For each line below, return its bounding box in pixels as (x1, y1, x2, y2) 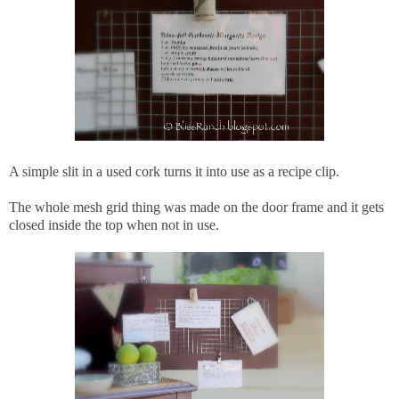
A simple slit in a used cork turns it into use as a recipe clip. (9, 163, 339, 179)
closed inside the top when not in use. (9, 216, 219, 232)
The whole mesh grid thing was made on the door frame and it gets (9, 199, 384, 215)
